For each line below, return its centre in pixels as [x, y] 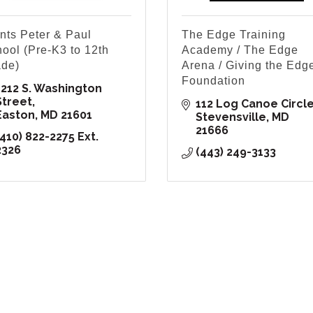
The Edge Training [234, 35]
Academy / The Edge [240, 50]
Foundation [213, 81]
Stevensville [231, 117]
